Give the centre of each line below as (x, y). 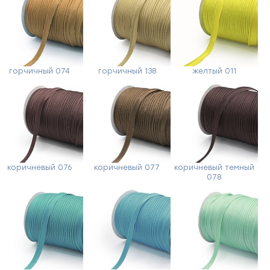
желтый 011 (214, 71)
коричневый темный (214, 168)
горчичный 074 (40, 71)
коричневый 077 (127, 168)
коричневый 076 (40, 168)
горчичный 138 (127, 71)
